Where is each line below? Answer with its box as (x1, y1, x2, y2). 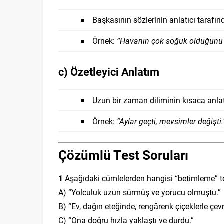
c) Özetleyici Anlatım (58, 64, 159, 79)
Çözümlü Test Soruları (58, 146, 188, 163)
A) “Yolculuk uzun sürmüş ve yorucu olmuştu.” (58, 187, 221, 197)
